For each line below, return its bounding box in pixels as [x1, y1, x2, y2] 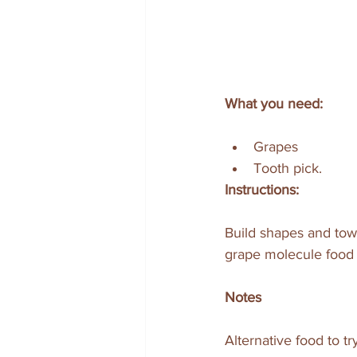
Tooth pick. [253, 160, 326, 177]
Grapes [253, 139, 302, 155]
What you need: [225, 96, 323, 112]
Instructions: [225, 182, 299, 198]
